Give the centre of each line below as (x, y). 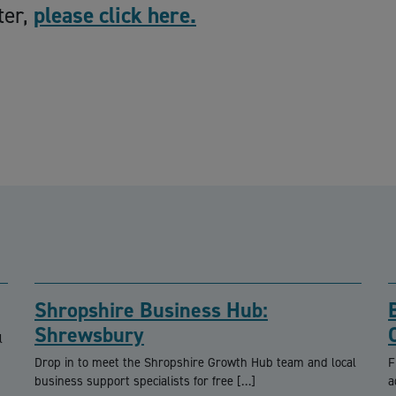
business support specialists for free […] (145, 381)
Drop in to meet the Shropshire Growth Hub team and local (195, 363)
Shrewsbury (89, 335)
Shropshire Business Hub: (151, 311)
